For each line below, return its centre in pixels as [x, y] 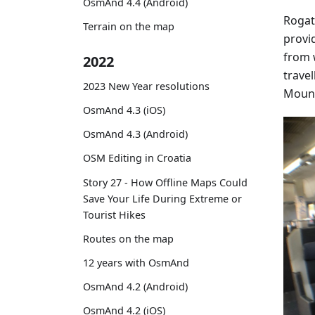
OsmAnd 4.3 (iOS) [124, 110]
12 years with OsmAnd [136, 263]
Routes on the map [128, 238]
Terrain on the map [129, 27]
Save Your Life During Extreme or [162, 198]
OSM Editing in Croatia [137, 158]
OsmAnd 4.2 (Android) [135, 287]
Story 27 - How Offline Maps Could [165, 182]
